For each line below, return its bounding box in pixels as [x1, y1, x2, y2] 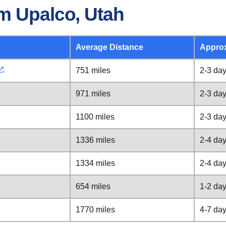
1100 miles [76, 112, 115, 121]
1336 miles [76, 136, 115, 144]
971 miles [76, 89, 110, 98]
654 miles [76, 182, 110, 191]
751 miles [76, 66, 110, 75]
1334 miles [76, 159, 115, 167]
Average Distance [76, 43, 143, 51]
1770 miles [76, 205, 115, 214]
